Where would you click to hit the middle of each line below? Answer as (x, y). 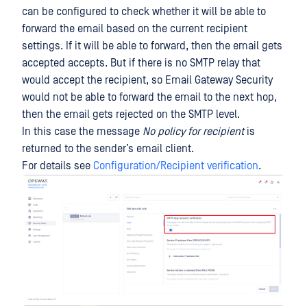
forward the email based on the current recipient (135, 29)
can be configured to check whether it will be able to (144, 12)
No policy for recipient (193, 132)
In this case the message (82, 132)
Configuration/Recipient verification (176, 166)
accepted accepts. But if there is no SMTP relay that (141, 63)
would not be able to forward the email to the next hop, (149, 97)
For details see (58, 166)
